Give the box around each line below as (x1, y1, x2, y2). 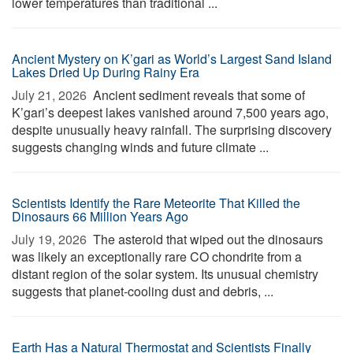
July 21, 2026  (12, 86, 90, 104)
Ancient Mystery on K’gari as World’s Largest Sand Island (12, 50, 332, 68)
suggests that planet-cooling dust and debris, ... (12, 282, 273, 300)
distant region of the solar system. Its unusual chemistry (12, 265, 318, 283)
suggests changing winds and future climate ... (12, 138, 269, 156)
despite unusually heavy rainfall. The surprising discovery (12, 121, 332, 139)
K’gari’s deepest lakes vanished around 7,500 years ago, (12, 103, 329, 121)
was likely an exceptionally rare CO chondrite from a (12, 247, 302, 266)
